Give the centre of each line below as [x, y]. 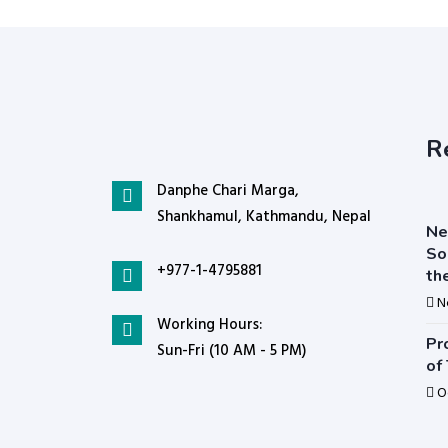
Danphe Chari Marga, [228, 191]
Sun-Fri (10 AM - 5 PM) [231, 351]
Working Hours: [209, 325]
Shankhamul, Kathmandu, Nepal [264, 217]
